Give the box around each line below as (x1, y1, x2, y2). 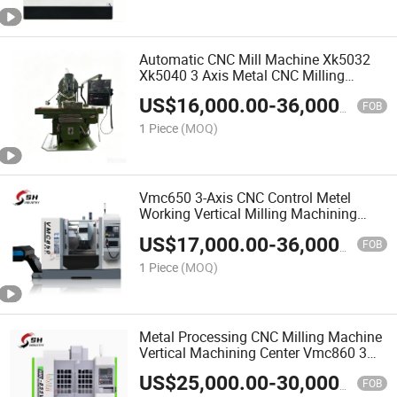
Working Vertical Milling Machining (139, 204, 358, 224)
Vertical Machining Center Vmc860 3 (139, 342, 368, 362)
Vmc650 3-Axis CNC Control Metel (139, 188, 352, 208)
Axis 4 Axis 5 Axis (139, 358, 250, 378)
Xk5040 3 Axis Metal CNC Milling (139, 66, 346, 86)
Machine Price (139, 82, 229, 102)
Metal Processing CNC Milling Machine (139, 326, 383, 346)
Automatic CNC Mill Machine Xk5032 (139, 50, 371, 70)
